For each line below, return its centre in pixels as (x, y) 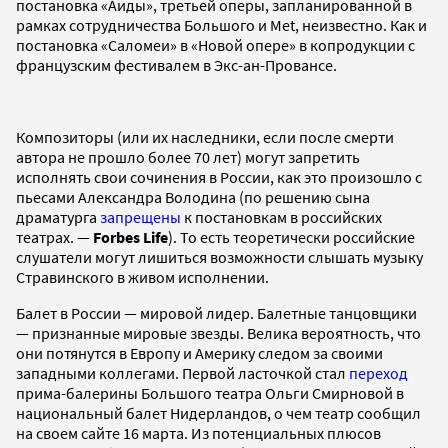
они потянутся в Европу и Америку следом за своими (199, 353)
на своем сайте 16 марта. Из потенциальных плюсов (198, 433)
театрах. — (54, 237)
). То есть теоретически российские (291, 237)
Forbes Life (130, 237)
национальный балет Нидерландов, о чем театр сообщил (218, 413)
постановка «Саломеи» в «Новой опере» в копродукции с (215, 45)
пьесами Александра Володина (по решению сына (193, 197)
